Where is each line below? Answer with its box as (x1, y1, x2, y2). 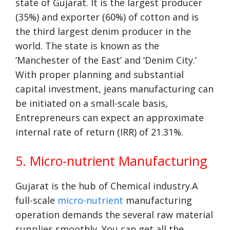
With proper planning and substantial (15, 68, 184, 81)
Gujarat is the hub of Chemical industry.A (15, 180, 198, 192)
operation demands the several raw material (15, 208, 213, 221)
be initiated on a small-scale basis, (15, 97, 168, 109)
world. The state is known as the (15, 40, 159, 52)
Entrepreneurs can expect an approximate (15, 111, 204, 124)
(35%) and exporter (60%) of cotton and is (15, 11, 199, 23)
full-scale (15, 194, 57, 206)
